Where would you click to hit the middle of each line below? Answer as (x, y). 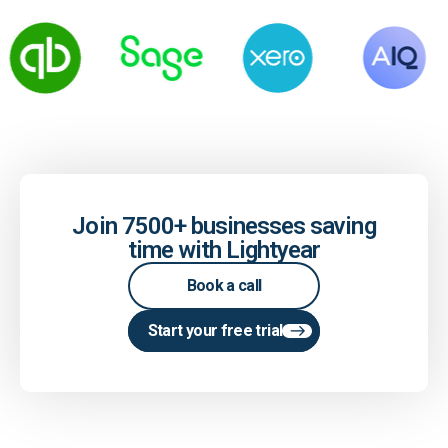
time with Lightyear (224, 249)
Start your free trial (215, 330)
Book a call (224, 285)
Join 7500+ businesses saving (224, 225)
